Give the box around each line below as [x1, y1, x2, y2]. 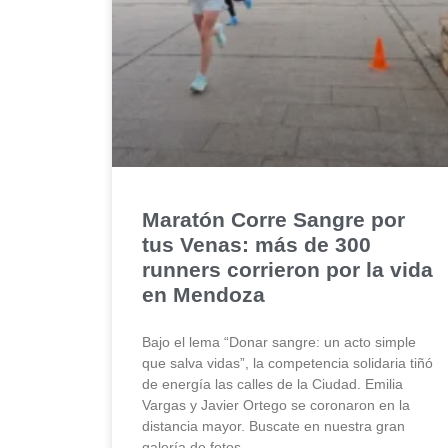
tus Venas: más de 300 [142, 232, 371, 256]
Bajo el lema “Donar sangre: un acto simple [142, 333, 416, 350]
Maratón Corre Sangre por [142, 207, 405, 231]
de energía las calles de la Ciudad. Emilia [142, 375, 403, 392]
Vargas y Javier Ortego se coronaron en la [142, 396, 410, 413]
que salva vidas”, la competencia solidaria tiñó [142, 354, 433, 371]
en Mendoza [142, 282, 265, 306]
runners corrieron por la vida [142, 257, 433, 281]
